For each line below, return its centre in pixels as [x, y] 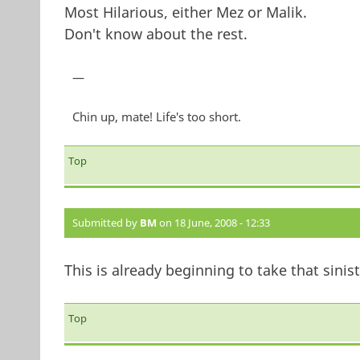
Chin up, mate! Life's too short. [156, 117]
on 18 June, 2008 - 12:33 [213, 223]
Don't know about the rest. [155, 34]
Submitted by [106, 223]
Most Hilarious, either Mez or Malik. [185, 12]
